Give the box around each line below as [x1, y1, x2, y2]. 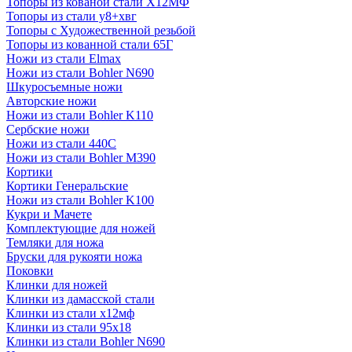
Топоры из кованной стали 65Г [6, 38, 173, 51]
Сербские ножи [6, 123, 90, 136]
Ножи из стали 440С [6, 137, 116, 150]
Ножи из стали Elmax [6, 52, 121, 65]
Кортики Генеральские [6, 179, 128, 192]
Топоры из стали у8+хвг [6, 9, 137, 23]
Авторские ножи [6, 94, 97, 108]
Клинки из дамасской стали [6, 292, 155, 306]
